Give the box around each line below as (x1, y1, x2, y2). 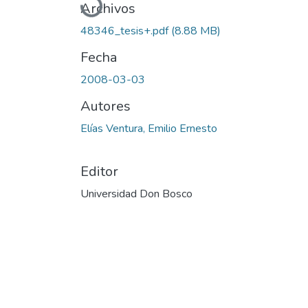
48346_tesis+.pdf (80, 23, 171, 38)
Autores (80, 96, 131, 115)
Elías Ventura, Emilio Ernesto (80, 120, 217, 136)
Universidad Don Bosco (80, 186, 192, 201)
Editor (80, 162, 118, 181)
